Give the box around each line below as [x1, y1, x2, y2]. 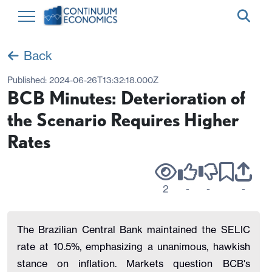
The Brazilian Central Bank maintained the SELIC [17, 223, 250, 236]
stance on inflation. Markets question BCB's [17, 257, 250, 270]
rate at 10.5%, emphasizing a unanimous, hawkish [17, 240, 250, 253]
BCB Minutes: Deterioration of [7, 87, 245, 109]
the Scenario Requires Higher [7, 109, 239, 131]
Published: [7, 75, 49, 86]
